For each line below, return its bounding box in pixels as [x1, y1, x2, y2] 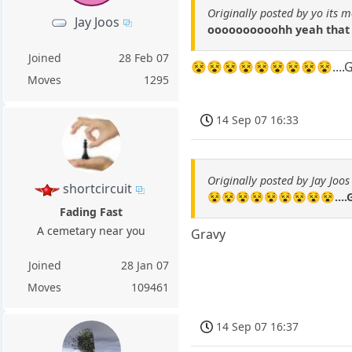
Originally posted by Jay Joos [207, 172, 350, 188]
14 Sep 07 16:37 [216, 319, 299, 335]
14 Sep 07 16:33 [216, 112, 299, 128]
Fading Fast [60, 204, 123, 220]
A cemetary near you [37, 223, 146, 239]
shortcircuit [62, 180, 132, 198]
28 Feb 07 [119, 49, 170, 65]
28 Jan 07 [121, 258, 170, 273]
